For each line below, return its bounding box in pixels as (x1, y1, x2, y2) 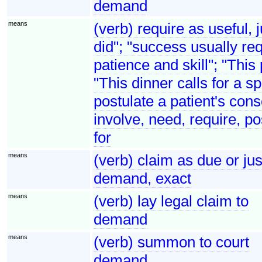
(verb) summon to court (94, 233, 249, 251)
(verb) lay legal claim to (94, 192, 249, 210)
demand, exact (94, 169, 191, 187)
